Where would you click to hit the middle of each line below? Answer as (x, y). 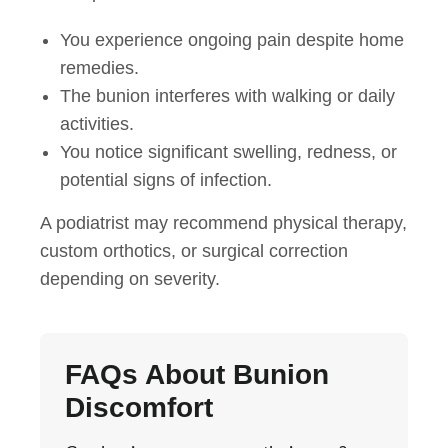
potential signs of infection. (166, 180)
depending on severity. (130, 279)
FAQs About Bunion (197, 375)
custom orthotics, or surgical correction (194, 251)
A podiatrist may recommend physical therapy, (223, 223)
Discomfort (139, 408)
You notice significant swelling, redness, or (228, 152)
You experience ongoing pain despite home (232, 40)
